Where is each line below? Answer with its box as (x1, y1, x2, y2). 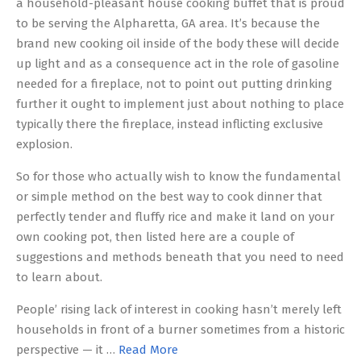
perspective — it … (16, 342, 118, 357)
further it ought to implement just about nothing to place (16, 97, 344, 111)
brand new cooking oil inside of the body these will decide (16, 36, 339, 51)
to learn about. (16, 270, 102, 284)
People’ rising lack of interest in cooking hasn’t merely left (16, 302, 342, 317)
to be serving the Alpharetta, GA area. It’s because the (16, 16, 320, 31)
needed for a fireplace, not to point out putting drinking (16, 77, 332, 91)
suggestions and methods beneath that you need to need (16, 250, 344, 264)
